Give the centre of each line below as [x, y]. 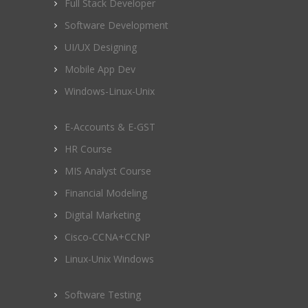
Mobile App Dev [100, 69]
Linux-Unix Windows [109, 258]
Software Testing [103, 294]
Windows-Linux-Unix [110, 91]
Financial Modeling [106, 192]
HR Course [88, 148]
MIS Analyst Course [108, 170]
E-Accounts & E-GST [110, 126]
